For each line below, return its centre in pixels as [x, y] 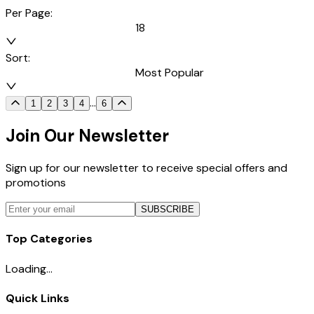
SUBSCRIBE [168, 210]
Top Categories [49, 239]
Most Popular [170, 73]
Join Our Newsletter [87, 136]
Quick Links [37, 298]
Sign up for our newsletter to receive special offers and [146, 168]
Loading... [29, 268]
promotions [36, 183]
